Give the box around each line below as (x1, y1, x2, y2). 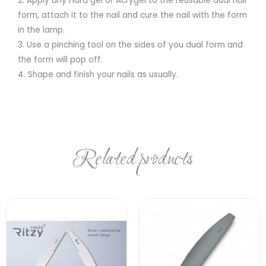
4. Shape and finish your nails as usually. (18, 68, 178, 80)
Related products (73, 145, 193, 175)
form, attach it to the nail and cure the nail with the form (18, 9, 247, 21)
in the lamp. (18, 24, 65, 36)
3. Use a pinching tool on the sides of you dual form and (18, 39, 243, 50)
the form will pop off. (18, 53, 103, 65)
